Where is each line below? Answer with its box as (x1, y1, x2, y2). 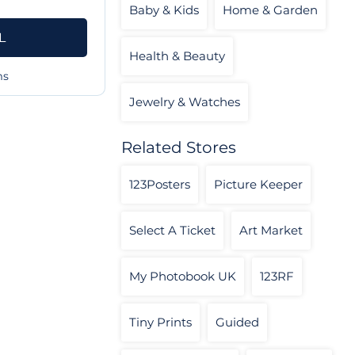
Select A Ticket (129, 223, 216, 239)
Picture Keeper (214, 177, 303, 193)
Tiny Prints (129, 315, 192, 330)
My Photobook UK (129, 269, 236, 284)
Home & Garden (223, 2, 318, 18)
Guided (216, 315, 259, 330)
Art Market (239, 223, 303, 239)
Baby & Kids (129, 2, 199, 18)
